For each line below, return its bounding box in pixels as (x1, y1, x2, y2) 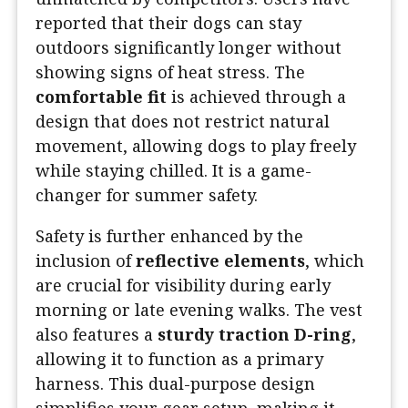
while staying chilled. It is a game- (36, 159, 311, 182)
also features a (36, 323, 158, 346)
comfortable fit (36, 86, 167, 108)
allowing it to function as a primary (36, 348, 323, 371)
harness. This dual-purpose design (36, 372, 315, 395)
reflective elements (136, 250, 305, 272)
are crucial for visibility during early (36, 274, 331, 297)
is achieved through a (167, 86, 346, 108)
